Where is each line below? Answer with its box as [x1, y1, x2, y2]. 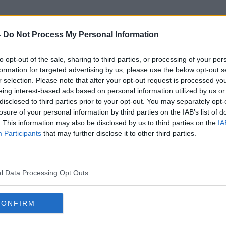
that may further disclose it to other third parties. [41, 129, 196, 137]
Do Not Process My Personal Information [3, 30, 159, 39]
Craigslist [77, 62, 149, 79]
